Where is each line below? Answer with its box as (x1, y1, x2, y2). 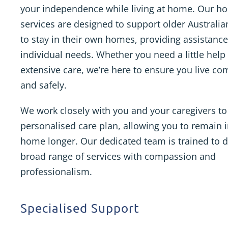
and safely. (20, 79, 67, 91)
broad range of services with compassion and (20, 150, 216, 162)
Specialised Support (20, 201, 139, 215)
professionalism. (20, 165, 92, 178)
